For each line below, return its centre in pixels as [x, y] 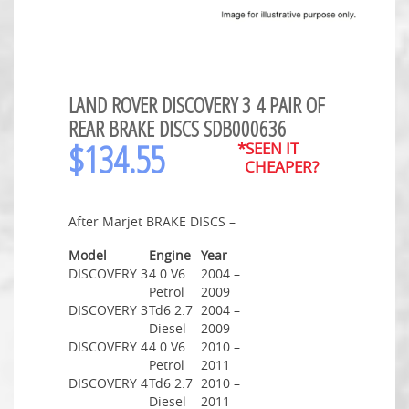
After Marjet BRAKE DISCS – [152, 221]
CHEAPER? [278, 166]
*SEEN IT [267, 148]
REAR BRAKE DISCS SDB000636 [178, 128]
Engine [170, 255]
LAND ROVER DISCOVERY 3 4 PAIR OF [197, 104]
